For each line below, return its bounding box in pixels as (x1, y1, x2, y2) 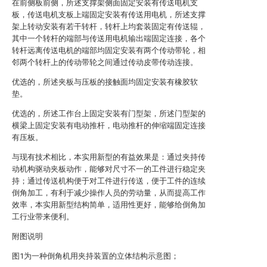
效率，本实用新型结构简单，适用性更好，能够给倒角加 (12, 200, 206, 209)
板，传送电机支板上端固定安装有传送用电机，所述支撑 (12, 10, 206, 19)
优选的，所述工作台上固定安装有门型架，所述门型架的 (12, 109, 206, 118)
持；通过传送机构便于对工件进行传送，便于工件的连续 (12, 176, 206, 185)
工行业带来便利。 (12, 212, 74, 221)
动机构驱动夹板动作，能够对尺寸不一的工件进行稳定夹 (12, 164, 206, 173)
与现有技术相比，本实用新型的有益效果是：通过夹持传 (12, 153, 206, 162)
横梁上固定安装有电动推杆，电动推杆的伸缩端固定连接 (12, 121, 206, 130)
